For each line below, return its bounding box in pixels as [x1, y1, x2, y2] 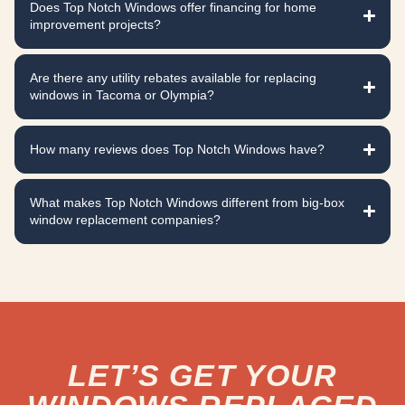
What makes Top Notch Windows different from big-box [30, 194, 344, 210]
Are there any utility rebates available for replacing [30, 71, 316, 86]
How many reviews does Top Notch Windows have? [30, 141, 325, 156]
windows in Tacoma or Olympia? [30, 88, 214, 103]
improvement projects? [30, 16, 161, 32]
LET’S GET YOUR [67, 357, 338, 392]
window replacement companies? [30, 212, 221, 227]
